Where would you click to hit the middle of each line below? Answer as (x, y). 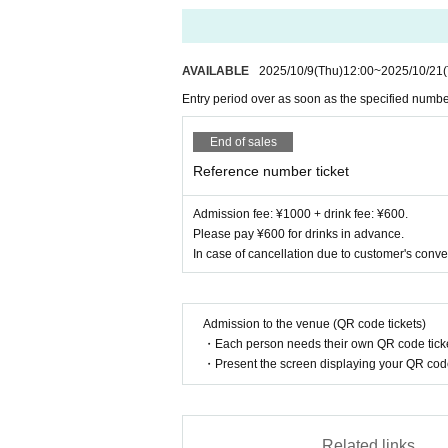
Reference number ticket (271, 171)
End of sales (243, 142)
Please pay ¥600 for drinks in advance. (298, 234)
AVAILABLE (215, 71)
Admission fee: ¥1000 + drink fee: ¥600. (300, 214)
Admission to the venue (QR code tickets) (314, 324)
